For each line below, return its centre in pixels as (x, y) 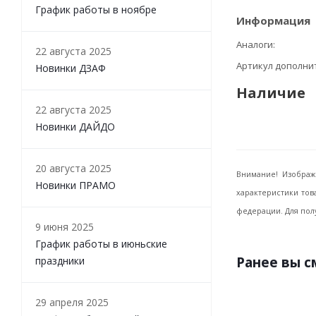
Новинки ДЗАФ (71, 68)
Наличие (271, 93)
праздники (60, 261)
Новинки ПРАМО (75, 185)
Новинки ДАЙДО (75, 127)
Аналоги (255, 44)
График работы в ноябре (96, 10)
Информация (273, 20)
